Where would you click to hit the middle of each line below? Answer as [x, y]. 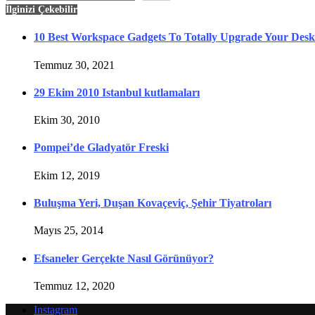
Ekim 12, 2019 [67, 175]
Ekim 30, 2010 [67, 120]
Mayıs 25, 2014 [69, 231]
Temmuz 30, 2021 [74, 65]
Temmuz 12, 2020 [74, 285]
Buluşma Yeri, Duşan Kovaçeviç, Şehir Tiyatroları [153, 202]
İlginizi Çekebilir [41, 10]
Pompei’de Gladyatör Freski [101, 148]
